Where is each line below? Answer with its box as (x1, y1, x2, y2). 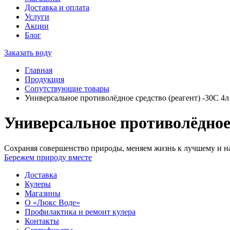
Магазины (25, 188, 61, 198)
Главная (25, 66, 52, 74)
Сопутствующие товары (25, 84, 109, 93)
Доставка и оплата (25, 3, 89, 12)
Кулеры (25, 179, 51, 188)
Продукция (25, 75, 64, 84)
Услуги (25, 12, 49, 21)
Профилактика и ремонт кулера (25, 207, 136, 216)
